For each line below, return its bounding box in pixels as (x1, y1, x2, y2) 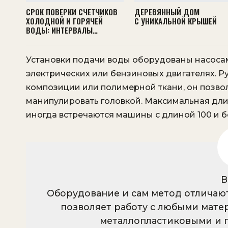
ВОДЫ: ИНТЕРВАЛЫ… (26, 24, 98, 36)
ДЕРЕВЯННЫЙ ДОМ (134, 6, 199, 18)
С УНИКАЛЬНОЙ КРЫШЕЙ (134, 15, 217, 27)
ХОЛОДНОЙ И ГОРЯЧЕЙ (26, 15, 103, 27)
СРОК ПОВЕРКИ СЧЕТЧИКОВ (26, 6, 118, 18)
